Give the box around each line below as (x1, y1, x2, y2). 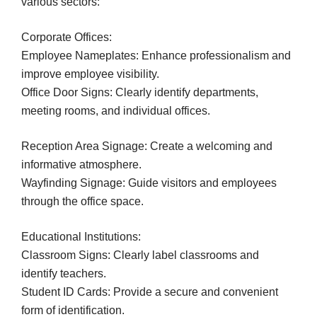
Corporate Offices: (21, 30, 112, 43)
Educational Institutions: (21, 230, 141, 243)
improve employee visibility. (21, 67, 159, 80)
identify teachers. (21, 267, 106, 279)
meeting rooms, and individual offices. (21, 104, 210, 117)
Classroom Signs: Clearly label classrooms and (21, 248, 259, 261)
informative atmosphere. (21, 158, 142, 171)
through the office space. (21, 195, 144, 207)
